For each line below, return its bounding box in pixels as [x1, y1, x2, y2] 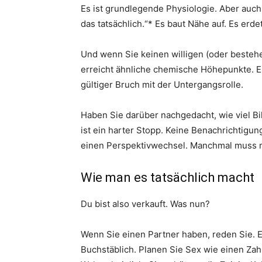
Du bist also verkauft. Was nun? [81, 198, 210, 209]
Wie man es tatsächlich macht [81, 170, 254, 185]
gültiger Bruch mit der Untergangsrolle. [81, 79, 243, 90]
